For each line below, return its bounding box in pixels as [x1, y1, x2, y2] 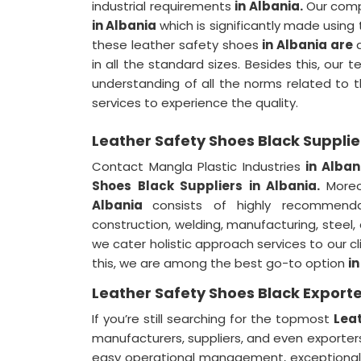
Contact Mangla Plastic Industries [92, 158, 306, 175]
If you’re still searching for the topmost [92, 310, 334, 327]
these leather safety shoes [92, 36, 263, 53]
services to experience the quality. [92, 94, 298, 111]
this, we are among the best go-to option [92, 255, 348, 272]
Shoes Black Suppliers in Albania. [92, 177, 326, 194]
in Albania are [262, 36, 357, 53]
